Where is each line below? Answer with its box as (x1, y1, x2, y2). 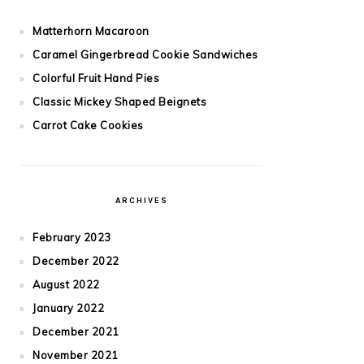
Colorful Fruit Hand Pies (32, 71, 159, 85)
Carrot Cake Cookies (32, 119, 144, 132)
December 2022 (32, 254, 119, 268)
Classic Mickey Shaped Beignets (32, 95, 206, 109)
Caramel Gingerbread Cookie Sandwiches (32, 48, 258, 62)
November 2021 (32, 349, 119, 362)
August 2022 (32, 278, 100, 292)
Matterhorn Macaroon (32, 24, 149, 38)
